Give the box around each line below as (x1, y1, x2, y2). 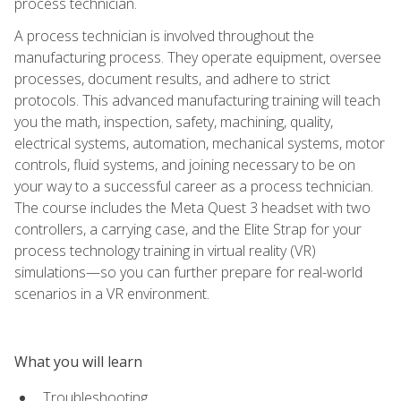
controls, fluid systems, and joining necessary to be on (14, 154, 355, 175)
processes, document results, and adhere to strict (14, 68, 330, 89)
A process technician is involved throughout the (14, 25, 314, 46)
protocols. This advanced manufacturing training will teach (14, 90, 380, 110)
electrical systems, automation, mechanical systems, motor (14, 132, 385, 153)
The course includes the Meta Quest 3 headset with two (14, 197, 371, 218)
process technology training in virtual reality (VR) (14, 240, 316, 260)
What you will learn (14, 351, 142, 371)
